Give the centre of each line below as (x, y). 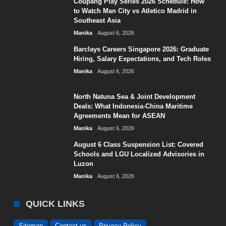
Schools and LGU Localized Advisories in (139, 154)
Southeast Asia (97, 20)
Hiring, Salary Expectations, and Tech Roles (143, 59)
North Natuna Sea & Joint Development (135, 97)
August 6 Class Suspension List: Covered (139, 145)
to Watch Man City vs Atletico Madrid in (135, 11)
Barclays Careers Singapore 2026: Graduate (142, 49)
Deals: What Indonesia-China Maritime (133, 106)
